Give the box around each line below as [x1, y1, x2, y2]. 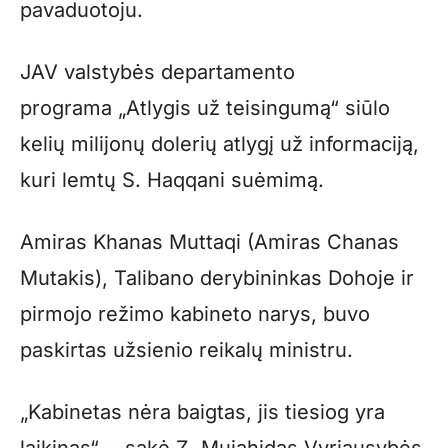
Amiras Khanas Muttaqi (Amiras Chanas [20, 229, 399, 254]
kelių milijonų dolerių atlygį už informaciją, [20, 131, 419, 156]
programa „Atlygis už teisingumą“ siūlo [20, 95, 390, 120]
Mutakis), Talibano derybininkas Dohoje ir [20, 265, 414, 290]
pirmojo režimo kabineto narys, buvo [20, 301, 370, 326]
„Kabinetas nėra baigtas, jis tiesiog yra [20, 399, 385, 424]
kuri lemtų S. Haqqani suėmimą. [20, 167, 324, 192]
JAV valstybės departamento [20, 59, 295, 84]
